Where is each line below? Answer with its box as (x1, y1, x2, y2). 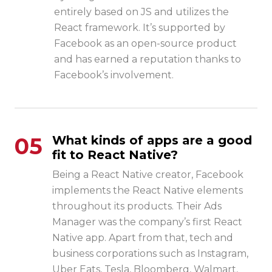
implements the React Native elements (52, 185, 243, 197)
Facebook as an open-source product (54, 38, 237, 50)
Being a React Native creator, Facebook (52, 169, 243, 181)
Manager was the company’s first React (52, 216, 242, 228)
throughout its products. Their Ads (52, 200, 222, 212)
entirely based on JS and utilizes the (54, 6, 229, 18)
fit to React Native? (52, 148, 178, 163)
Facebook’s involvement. (54, 69, 174, 81)
